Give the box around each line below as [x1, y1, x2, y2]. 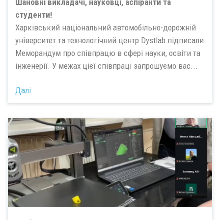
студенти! [15, 9, 52, 20]
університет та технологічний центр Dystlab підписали [15, 35, 204, 45]
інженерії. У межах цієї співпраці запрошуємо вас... [15, 60, 198, 71]
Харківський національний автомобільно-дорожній [15, 22, 196, 32]
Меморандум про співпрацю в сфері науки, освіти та [15, 48, 200, 58]
